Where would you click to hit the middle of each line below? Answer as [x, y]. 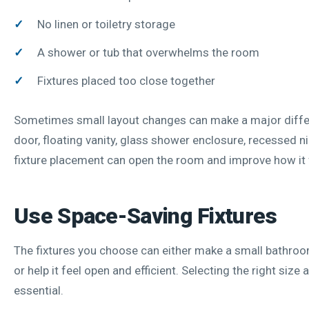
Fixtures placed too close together [126, 80]
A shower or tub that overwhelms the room [148, 52]
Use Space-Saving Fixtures [146, 216]
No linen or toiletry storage [106, 24]
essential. [39, 290]
